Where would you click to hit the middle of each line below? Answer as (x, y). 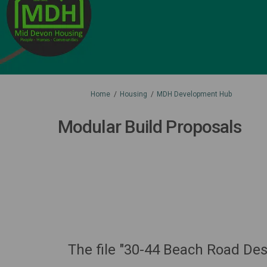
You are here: (88, 93)
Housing (133, 94)
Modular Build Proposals (150, 126)
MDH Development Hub (194, 94)
